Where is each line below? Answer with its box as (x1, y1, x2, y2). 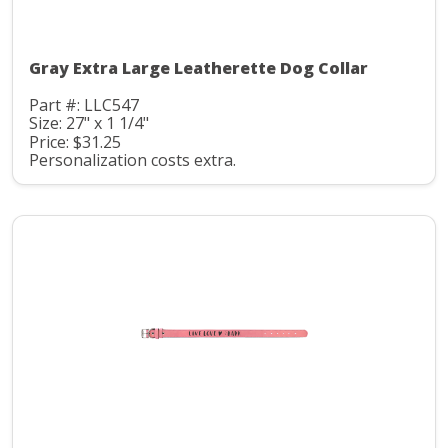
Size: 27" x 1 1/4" (29, 112, 149, 135)
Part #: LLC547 (29, 93, 139, 116)
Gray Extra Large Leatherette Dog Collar (29, 56, 368, 79)
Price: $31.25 (29, 130, 121, 153)
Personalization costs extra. (29, 149, 236, 172)
